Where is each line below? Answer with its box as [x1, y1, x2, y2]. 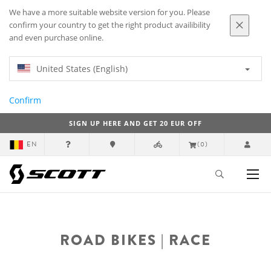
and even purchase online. [9, 33, 103, 43]
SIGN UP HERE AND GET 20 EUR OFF [69, 119, 202, 128]
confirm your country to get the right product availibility [9, 20, 211, 30]
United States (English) [36, 63, 128, 74]
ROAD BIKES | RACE [60, 229, 211, 250]
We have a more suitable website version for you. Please [9, 7, 210, 18]
